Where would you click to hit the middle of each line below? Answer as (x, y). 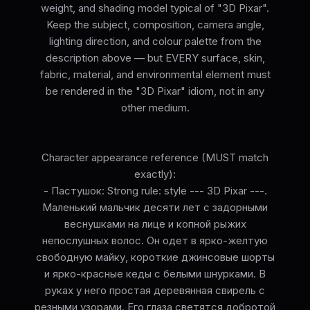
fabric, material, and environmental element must (155, 75)
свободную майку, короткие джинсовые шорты (155, 257)
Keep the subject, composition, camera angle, (155, 25)
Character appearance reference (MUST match (155, 158)
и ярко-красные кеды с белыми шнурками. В (155, 274)
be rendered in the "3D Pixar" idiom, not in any (155, 91)
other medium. (155, 108)
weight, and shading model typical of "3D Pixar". (155, 8)
